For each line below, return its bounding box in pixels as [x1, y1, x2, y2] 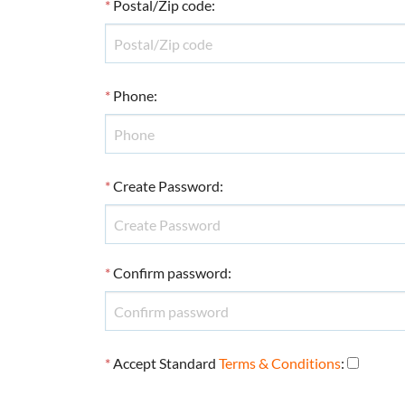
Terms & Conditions [218, 354, 341, 372]
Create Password [112, 177, 220, 194]
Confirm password [112, 264, 228, 281]
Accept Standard [112, 354, 216, 372]
